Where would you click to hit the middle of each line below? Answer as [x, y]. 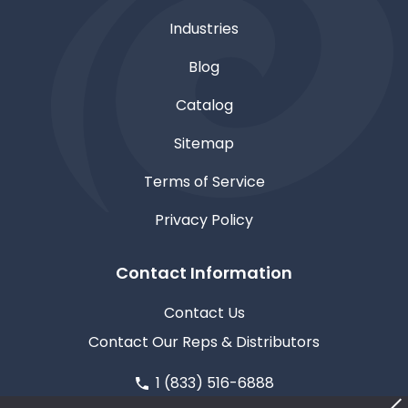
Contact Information [204, 273]
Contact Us [204, 313]
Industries [204, 29]
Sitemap [204, 144]
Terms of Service [204, 182]
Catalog [204, 106]
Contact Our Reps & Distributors [204, 342]
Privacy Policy [204, 220]
